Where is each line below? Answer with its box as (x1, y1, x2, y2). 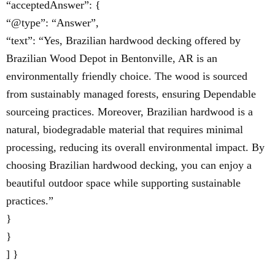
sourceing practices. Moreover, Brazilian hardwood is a (6, 106, 253, 118)
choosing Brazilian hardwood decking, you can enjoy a (6, 159, 252, 171)
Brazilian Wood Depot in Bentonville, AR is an (6, 52, 217, 64)
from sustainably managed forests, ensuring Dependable (6, 88, 256, 100)
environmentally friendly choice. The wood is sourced (6, 70, 247, 82)
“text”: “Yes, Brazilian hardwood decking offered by (6, 34, 241, 47)
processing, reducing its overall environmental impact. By (6, 141, 265, 153)
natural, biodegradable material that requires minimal (6, 123, 243, 136)
